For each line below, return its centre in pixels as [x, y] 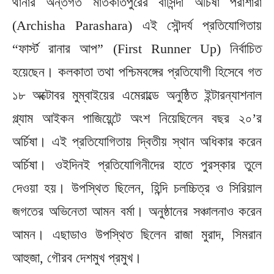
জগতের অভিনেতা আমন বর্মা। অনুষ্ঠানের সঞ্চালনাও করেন [137, 211]
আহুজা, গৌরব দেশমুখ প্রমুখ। [77, 257]
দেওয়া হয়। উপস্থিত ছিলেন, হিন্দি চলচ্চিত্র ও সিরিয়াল [137, 188]
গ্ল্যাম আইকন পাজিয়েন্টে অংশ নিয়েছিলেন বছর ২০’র [137, 118]
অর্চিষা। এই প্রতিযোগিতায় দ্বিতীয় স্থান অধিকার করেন [137, 141]
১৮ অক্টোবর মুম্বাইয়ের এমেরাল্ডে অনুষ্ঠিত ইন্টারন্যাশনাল [137, 95]
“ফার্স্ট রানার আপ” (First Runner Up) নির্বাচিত [137, 48]
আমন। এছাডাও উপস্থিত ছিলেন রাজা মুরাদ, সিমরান [137, 234]
